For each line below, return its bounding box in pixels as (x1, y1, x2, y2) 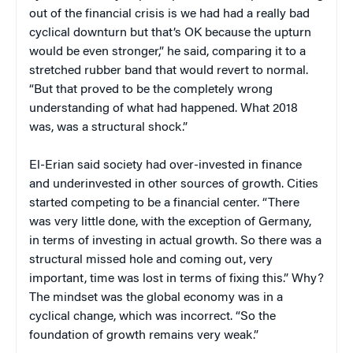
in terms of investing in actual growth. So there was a (29, 235, 321, 248)
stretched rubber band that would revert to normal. (29, 65, 308, 78)
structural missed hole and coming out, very (29, 254, 273, 267)
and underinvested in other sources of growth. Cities (29, 178, 318, 191)
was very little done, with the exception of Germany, (29, 216, 311, 229)
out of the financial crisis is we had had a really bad (29, 8, 310, 21)
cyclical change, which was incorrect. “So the (29, 310, 276, 324)
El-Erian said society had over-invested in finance (29, 159, 302, 173)
